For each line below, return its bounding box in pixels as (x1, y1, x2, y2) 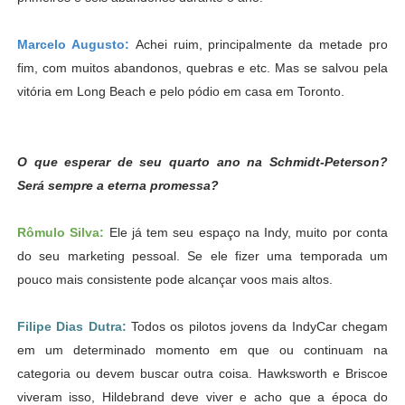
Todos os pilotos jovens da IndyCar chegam (130, 318, 389, 334)
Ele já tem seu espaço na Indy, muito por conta (108, 224, 389, 240)
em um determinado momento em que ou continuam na (16, 342, 389, 357)
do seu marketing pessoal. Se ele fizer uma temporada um (16, 248, 389, 263)
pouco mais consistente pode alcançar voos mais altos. (16, 271, 333, 287)
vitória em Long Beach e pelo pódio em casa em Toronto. (16, 83, 344, 99)
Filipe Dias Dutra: (16, 318, 131, 334)
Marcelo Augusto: (16, 36, 136, 52)
